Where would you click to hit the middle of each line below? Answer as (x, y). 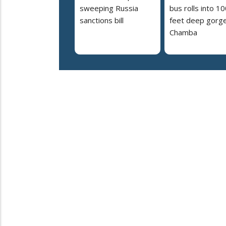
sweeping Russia (109, 8)
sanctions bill (102, 20)
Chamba (183, 33)
